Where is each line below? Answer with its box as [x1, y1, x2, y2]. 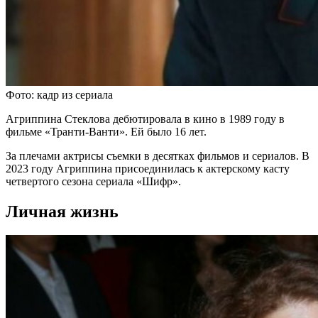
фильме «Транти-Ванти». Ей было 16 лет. [6, 125, 207, 138]
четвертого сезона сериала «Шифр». [6, 175, 181, 187]
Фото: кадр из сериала [6, 88, 113, 101]
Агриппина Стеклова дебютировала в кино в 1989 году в [6, 112, 285, 125]
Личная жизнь [6, 202, 119, 221]
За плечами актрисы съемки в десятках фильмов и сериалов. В [6, 149, 309, 162]
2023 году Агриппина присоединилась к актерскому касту [6, 162, 290, 175]
